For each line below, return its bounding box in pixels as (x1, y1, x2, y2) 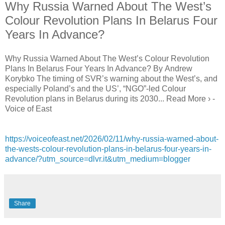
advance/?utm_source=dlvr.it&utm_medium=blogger (5, 154, 190, 163)
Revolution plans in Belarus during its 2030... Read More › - (5, 94, 215, 103)
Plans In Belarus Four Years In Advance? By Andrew (5, 64, 192, 73)
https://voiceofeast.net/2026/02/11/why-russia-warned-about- (5, 134, 218, 143)
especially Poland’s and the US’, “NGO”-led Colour (5, 84, 186, 93)
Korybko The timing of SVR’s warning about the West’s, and (5, 74, 217, 83)
